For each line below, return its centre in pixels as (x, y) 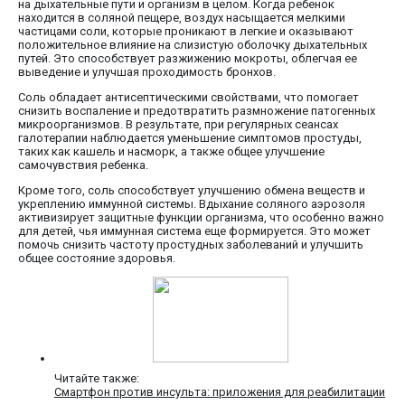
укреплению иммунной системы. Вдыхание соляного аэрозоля (192, 204)
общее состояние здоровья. (97, 259)
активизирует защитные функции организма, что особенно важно (201, 218)
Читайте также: (97, 379)
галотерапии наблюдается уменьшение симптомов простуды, (190, 138)
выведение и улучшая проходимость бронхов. (147, 72)
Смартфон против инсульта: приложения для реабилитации (220, 392)
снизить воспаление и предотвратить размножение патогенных (197, 111)
